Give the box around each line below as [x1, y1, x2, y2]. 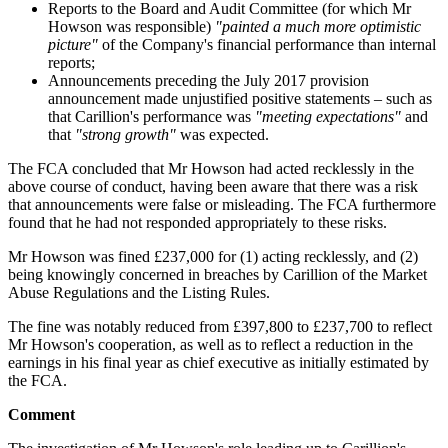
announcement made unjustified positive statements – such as [48, 90, 432, 108]
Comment [8, 406, 75, 424]
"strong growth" [75, 126, 176, 144]
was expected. [176, 126, 269, 144]
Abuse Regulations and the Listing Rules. [8, 284, 270, 302]
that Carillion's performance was [48, 108, 255, 126]
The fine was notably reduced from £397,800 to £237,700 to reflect [8, 318, 432, 336]
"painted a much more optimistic [215, 18, 421, 36]
